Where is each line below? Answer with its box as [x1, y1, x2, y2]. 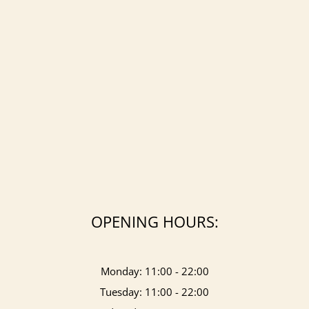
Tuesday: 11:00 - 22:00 [100, 284, 209, 299]
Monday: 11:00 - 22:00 [100, 263, 209, 278]
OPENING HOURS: [90, 210, 219, 232]
